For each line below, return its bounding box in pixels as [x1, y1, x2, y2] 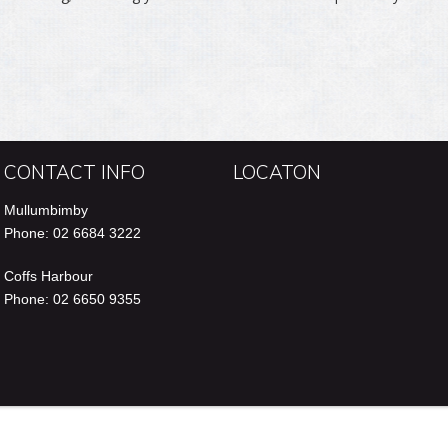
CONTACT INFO [3, 160, 145, 184]
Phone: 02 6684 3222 [3, 225, 141, 241]
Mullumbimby [3, 202, 88, 218]
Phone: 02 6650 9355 [3, 291, 141, 307]
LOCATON [233, 160, 321, 184]
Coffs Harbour [3, 268, 93, 284]
